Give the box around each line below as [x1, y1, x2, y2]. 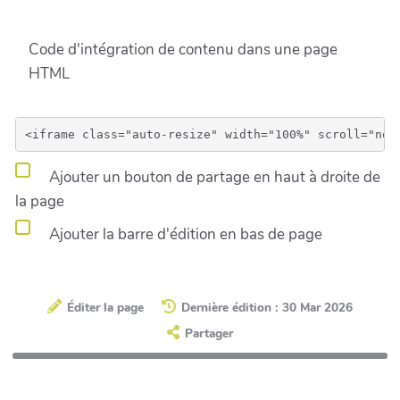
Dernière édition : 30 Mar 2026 [181, 298, 354, 316]
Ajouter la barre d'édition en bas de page [46, 223, 322, 245]
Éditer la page [66, 298, 144, 316]
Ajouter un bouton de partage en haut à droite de [46, 166, 380, 187]
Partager [185, 325, 233, 343]
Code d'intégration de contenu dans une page [29, 39, 337, 60]
